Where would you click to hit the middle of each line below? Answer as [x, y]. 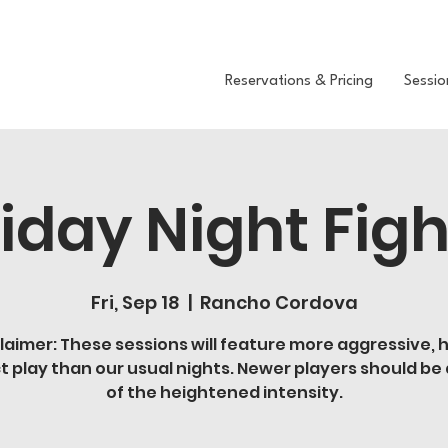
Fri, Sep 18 [135, 302]
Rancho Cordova [278, 302]
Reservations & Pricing [299, 81]
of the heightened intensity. [224, 392]
